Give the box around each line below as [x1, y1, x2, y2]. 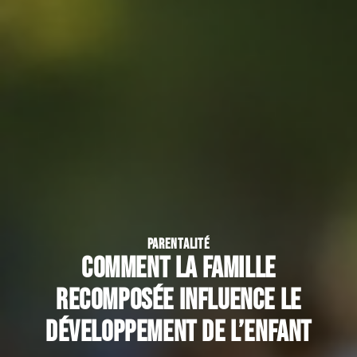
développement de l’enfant [45, 315, 312, 350]
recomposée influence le [56, 283, 301, 318]
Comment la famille [81, 251, 276, 286]
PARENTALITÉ [147, 235, 210, 253]
